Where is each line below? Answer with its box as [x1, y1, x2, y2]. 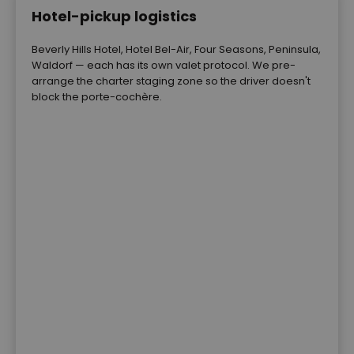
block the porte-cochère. [32, 88, 162, 104]
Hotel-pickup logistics [32, 6, 197, 26]
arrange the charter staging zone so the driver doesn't [32, 73, 311, 88]
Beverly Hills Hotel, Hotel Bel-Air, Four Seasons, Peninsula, [32, 41, 321, 57]
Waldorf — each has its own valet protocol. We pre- [32, 57, 296, 73]
